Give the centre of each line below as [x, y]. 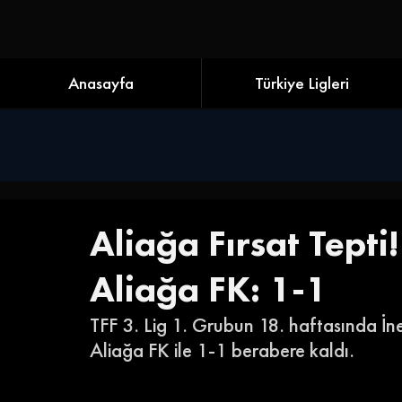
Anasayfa [100, 83]
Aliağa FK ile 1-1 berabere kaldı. [222, 350]
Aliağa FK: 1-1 [209, 289]
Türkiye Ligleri [302, 83]
